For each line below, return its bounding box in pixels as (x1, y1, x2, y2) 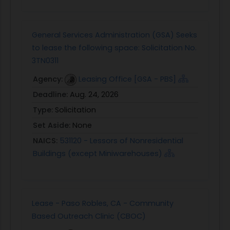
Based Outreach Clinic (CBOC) (32, 211, 146, 221)
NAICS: (33, 136, 60, 146)
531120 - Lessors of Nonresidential (60, 136, 183, 146)
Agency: (33, 74, 65, 84)
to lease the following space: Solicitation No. (32, 43, 197, 53)
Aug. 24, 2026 (70, 89, 119, 100)
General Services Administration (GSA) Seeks (32, 30, 197, 40)
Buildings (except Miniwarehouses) (33, 148, 164, 159)
